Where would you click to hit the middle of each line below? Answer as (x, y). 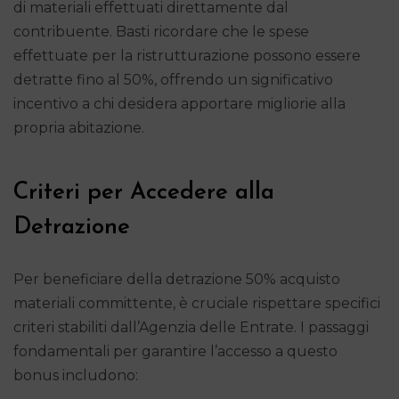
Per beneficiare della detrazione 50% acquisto (177, 279)
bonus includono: (76, 375)
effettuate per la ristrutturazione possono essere (187, 55)
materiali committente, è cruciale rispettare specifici (197, 303)
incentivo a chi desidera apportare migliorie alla (179, 103)
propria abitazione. (79, 127)
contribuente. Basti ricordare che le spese (161, 31)
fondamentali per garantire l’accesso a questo (175, 351)
